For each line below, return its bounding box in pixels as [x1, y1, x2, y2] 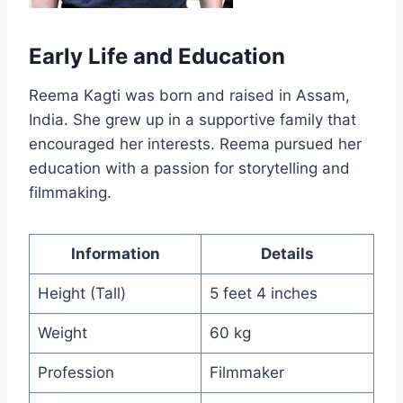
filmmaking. [29, 184, 112, 202]
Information [70, 245, 160, 264]
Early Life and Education [29, 43, 285, 70]
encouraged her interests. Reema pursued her [29, 135, 362, 154]
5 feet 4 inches [209, 284, 318, 303]
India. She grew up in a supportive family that [29, 111, 356, 130]
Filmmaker [209, 363, 284, 382]
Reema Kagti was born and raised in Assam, [29, 86, 350, 105]
